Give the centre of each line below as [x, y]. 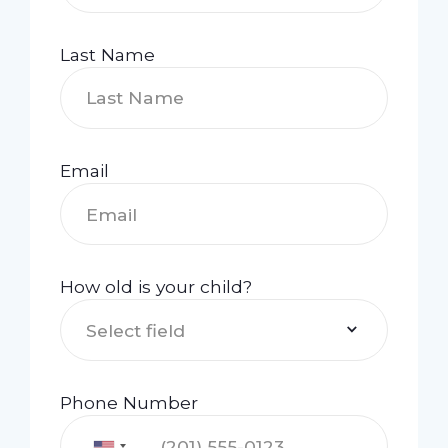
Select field [135, 330]
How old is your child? [155, 286]
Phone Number [128, 403]
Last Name [107, 54]
